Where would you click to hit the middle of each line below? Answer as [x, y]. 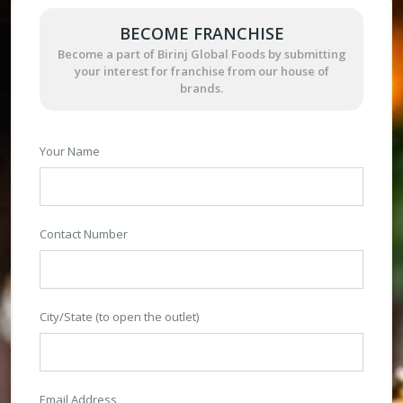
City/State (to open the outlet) [119, 316]
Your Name [70, 151]
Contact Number [84, 233]
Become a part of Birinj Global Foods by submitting [201, 54]
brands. [201, 88]
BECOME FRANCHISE [201, 33]
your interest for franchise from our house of [201, 71]
